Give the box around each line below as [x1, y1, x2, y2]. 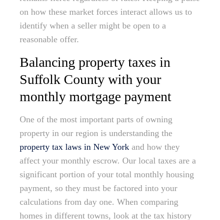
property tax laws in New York [20, 142, 129, 152]
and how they [129, 142, 180, 152]
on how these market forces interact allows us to [20, 7, 192, 17]
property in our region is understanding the [20, 128, 172, 138]
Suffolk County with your [20, 72, 161, 87]
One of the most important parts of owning [20, 114, 172, 125]
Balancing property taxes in [20, 55, 170, 70]
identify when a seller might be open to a [20, 21, 166, 31]
